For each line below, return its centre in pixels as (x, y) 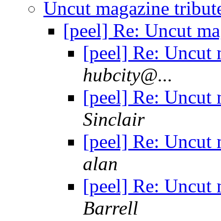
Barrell (110, 208)
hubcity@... (128, 75)
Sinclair (114, 119)
